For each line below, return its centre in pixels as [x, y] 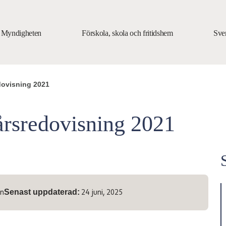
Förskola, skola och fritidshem [127, 33]
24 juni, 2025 [102, 193]
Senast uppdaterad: [42, 192]
